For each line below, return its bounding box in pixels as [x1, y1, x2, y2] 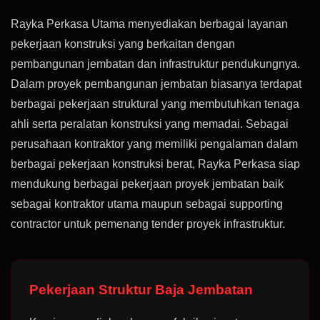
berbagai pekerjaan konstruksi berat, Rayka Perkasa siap [11, 158, 300, 170]
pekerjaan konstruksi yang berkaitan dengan [11, 38, 235, 50]
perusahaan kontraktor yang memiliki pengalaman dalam [11, 138, 298, 150]
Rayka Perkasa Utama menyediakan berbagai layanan [11, 18, 288, 30]
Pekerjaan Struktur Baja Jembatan [29, 282, 253, 297]
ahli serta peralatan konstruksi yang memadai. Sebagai [11, 118, 289, 130]
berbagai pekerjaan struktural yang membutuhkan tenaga [11, 98, 299, 110]
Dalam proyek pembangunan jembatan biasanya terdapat [11, 78, 301, 90]
